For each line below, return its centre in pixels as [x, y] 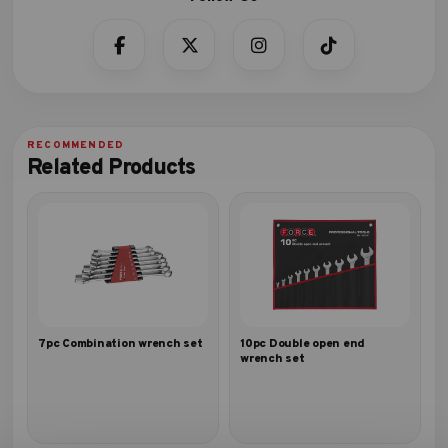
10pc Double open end [303, 344]
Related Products [111, 168]
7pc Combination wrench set [120, 344]
